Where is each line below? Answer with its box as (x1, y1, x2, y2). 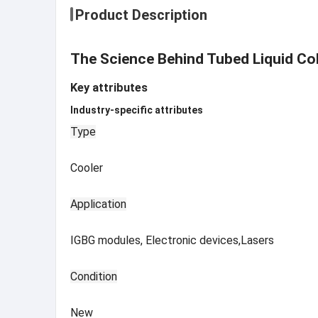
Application (70, 197, 126, 211)
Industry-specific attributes (70, 104, 203, 116)
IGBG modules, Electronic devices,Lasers (70, 233, 274, 247)
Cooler (70, 160, 103, 175)
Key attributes (70, 80, 148, 94)
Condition (70, 269, 117, 283)
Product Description (75, 6, 207, 23)
